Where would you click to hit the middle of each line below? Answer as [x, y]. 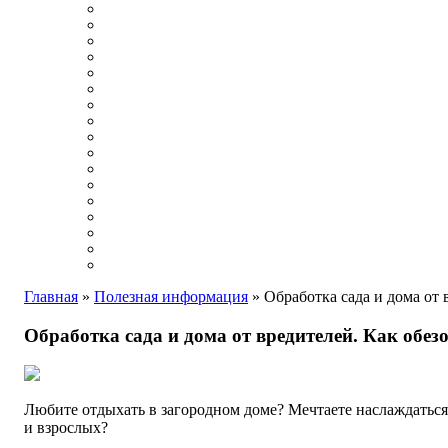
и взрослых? [66, 428]
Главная [51, 296]
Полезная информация [171, 296]
